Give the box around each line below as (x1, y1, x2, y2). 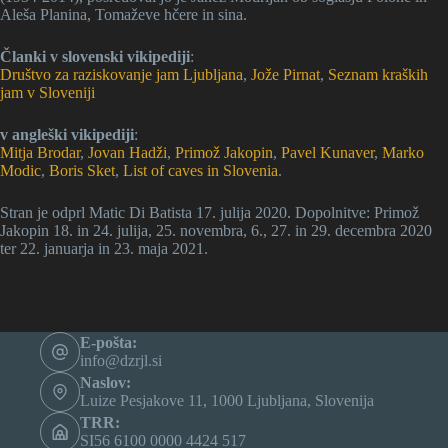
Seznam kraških (328, 66, 428, 83)
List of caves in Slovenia (123, 162, 278, 179)
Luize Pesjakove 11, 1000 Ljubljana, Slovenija (80, 392, 374, 410)
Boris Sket (49, 162, 115, 179)
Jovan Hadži (88, 144, 167, 161)
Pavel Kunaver (281, 144, 374, 161)
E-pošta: (80, 334, 137, 352)
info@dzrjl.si (80, 352, 162, 370)
